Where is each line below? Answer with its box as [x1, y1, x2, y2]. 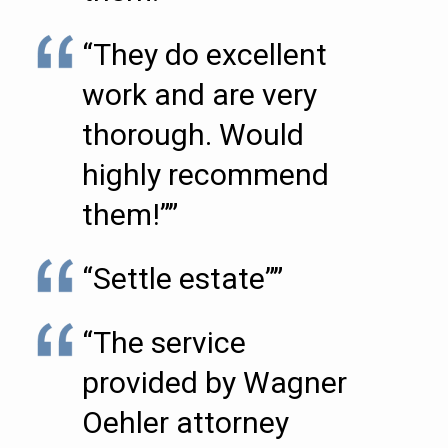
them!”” [82, 197, 178, 232]
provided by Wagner [82, 365, 347, 400]
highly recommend [82, 157, 329, 192]
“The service [82, 325, 246, 360]
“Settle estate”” [82, 261, 283, 296]
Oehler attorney [82, 405, 289, 440]
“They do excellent [82, 37, 327, 72]
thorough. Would [82, 117, 304, 152]
